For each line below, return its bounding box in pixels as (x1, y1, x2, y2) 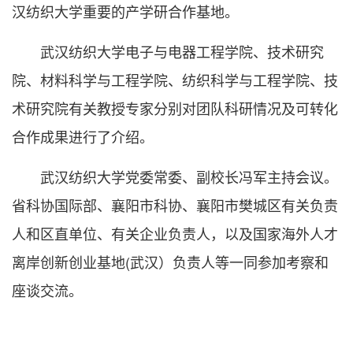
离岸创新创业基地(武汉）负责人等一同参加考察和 (12, 251, 329, 273)
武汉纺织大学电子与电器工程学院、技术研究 (40, 41, 324, 62)
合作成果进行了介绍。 (12, 126, 154, 147)
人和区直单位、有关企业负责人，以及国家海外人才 (12, 223, 338, 244)
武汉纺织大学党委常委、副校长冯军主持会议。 (40, 166, 338, 188)
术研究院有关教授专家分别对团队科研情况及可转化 (12, 98, 338, 119)
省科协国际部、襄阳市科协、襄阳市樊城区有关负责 (12, 195, 338, 216)
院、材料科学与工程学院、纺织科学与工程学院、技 (12, 69, 338, 91)
